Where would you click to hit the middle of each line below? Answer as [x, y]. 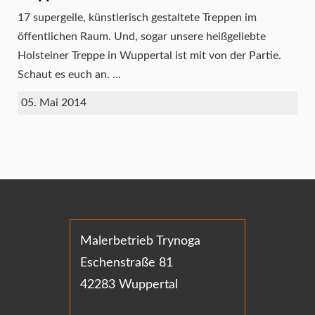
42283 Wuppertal [129, 284]
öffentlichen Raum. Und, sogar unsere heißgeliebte [142, 36]
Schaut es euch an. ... [69, 74]
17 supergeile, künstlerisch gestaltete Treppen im [137, 17]
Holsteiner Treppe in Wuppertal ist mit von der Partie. [149, 55]
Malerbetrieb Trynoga [141, 240]
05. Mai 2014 [54, 102]
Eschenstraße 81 [127, 262]
